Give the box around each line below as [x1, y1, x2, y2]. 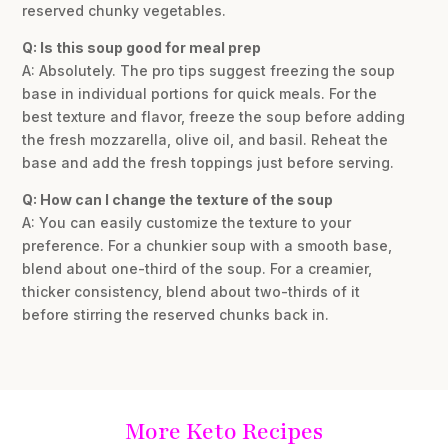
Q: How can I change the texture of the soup [22, 190, 334, 208]
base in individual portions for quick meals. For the [22, 84, 378, 102]
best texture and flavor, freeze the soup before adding [22, 107, 406, 125]
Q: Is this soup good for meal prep [22, 38, 262, 56]
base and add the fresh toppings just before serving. [22, 153, 395, 171]
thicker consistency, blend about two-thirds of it [22, 282, 361, 300]
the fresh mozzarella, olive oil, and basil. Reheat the [22, 130, 389, 148]
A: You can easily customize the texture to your [22, 213, 352, 231]
